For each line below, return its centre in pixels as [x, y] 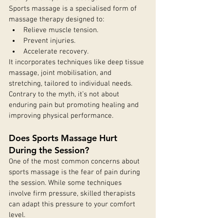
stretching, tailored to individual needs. [72, 84]
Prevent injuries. [49, 41]
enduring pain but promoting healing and [75, 105]
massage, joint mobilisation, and [61, 73]
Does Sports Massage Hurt [64, 138]
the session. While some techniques [66, 183]
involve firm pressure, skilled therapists [73, 194]
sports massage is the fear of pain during [75, 172]
